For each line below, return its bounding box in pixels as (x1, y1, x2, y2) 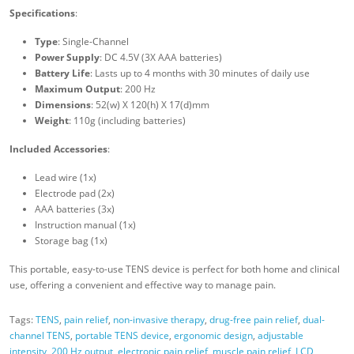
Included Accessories (9, 142, 107, 156)
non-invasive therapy (113, 313, 205, 327)
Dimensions (35, 98, 91, 112)
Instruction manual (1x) (35, 218, 136, 232)
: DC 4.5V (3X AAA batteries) (100, 51, 222, 65)
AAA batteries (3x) (35, 202, 115, 217)
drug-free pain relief (209, 313, 298, 327)
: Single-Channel (58, 35, 129, 49)
